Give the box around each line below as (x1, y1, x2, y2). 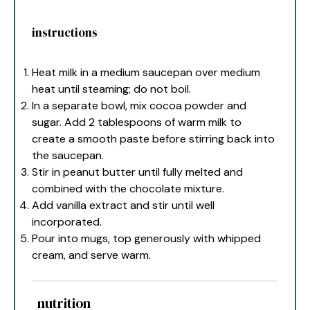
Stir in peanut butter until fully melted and (32, 165, 244, 180)
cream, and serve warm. (32, 248, 152, 263)
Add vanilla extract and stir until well (32, 198, 215, 213)
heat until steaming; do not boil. (32, 82, 192, 97)
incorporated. (32, 215, 102, 230)
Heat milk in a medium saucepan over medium (32, 65, 261, 80)
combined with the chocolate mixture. (32, 181, 225, 197)
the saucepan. (32, 148, 104, 163)
